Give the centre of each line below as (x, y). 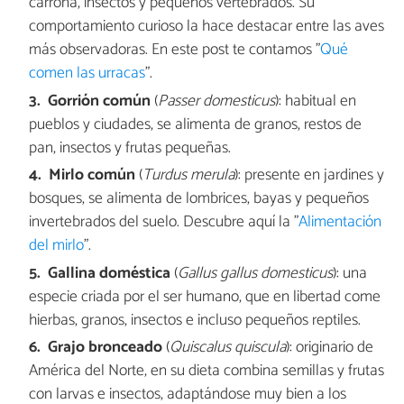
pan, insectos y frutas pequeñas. (129, 148)
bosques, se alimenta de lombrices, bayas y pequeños (198, 199)
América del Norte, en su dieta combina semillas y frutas (206, 372)
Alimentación (340, 223)
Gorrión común (100, 101)
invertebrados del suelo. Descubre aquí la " (163, 223)
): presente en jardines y (310, 176)
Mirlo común (92, 176)
